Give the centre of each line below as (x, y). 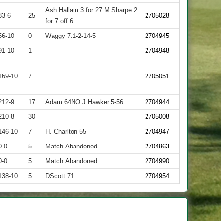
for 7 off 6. (60, 21)
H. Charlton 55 (66, 131)
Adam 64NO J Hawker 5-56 (85, 102)
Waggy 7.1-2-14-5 (71, 36)
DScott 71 (60, 176)
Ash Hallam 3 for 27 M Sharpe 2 (92, 10)
